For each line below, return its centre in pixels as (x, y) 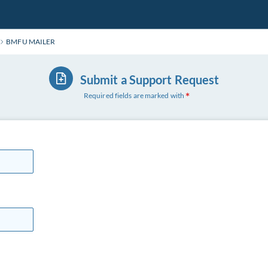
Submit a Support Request (150, 80)
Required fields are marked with (134, 95)
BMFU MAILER (31, 42)
